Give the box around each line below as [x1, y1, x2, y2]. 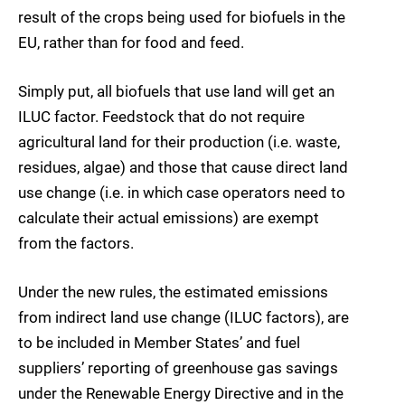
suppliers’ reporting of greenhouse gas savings [18, 358, 338, 377]
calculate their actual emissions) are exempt [18, 208, 319, 227]
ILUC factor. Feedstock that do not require [18, 107, 305, 126]
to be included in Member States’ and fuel [18, 333, 300, 352]
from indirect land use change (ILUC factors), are [18, 307, 349, 326]
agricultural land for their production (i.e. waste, [18, 132, 340, 151]
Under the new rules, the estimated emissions [18, 282, 328, 301]
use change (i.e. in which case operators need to [18, 183, 345, 202]
